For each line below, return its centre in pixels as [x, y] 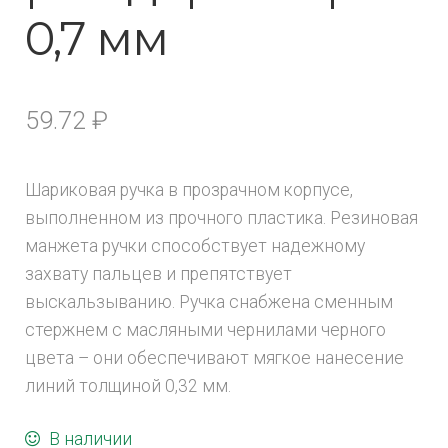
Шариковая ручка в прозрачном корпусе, [188, 190]
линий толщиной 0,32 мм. [127, 386]
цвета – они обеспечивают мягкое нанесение [214, 358]
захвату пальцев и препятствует [158, 274]
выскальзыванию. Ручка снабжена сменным [208, 302]
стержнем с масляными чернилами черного [205, 330]
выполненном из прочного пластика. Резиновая [221, 218]
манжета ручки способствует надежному [194, 246]
